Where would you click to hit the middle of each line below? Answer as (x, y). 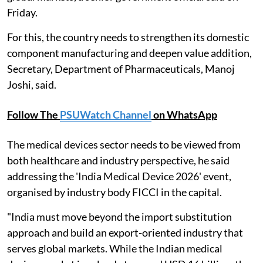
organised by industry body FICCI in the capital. (114, 192)
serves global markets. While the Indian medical (115, 249)
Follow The (33, 115)
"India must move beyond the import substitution (119, 217)
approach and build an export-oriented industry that (125, 233)
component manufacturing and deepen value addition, (129, 53)
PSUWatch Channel (106, 115)
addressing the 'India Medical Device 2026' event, (119, 176)
